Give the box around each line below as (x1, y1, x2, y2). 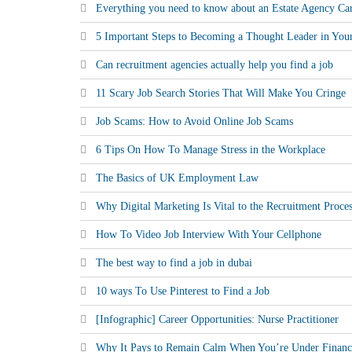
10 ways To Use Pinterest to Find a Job (96, 285, 269, 297)
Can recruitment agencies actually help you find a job (96, 59, 333, 71)
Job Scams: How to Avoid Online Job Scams (96, 115, 293, 127)
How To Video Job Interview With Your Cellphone (96, 229, 321, 240)
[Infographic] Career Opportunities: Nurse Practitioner (96, 313, 339, 325)
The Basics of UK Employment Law (96, 172, 258, 184)
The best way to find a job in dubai (96, 257, 252, 269)
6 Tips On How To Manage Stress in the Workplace (96, 144, 325, 156)
